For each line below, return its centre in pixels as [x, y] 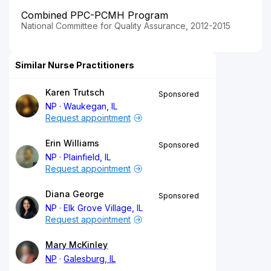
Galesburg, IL [90, 258]
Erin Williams [72, 143]
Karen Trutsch [75, 92]
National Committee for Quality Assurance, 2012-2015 [126, 25]
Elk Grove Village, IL [103, 207]
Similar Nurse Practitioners [75, 65]
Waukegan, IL [91, 106]
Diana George [75, 194]
